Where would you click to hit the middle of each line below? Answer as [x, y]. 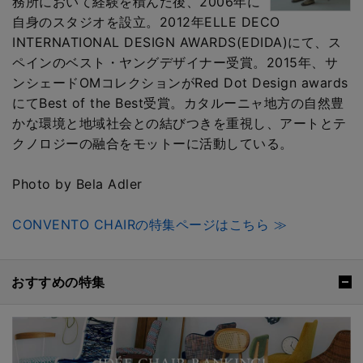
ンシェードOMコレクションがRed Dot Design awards [180, 82]
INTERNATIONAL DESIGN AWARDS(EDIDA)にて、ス [177, 42]
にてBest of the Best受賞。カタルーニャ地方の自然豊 [178, 102]
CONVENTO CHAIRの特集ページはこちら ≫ [149, 224]
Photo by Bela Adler [77, 184]
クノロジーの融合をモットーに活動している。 [153, 143]
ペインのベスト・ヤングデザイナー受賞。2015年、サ [175, 62]
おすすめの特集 [58, 282]
